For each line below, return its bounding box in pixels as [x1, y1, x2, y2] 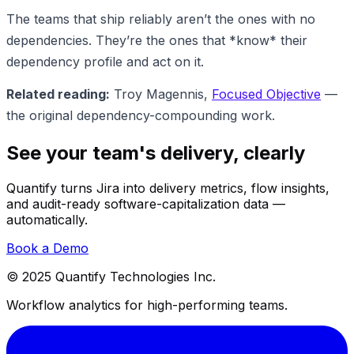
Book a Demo [6, 240, 88, 257]
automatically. [6, 212, 88, 228]
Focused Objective [212, 85, 321, 102]
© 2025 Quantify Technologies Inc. [6, 269, 216, 285]
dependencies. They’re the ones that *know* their [6, 32, 307, 48]
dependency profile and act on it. [6, 53, 204, 70]
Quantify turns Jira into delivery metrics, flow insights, [6, 180, 330, 197]
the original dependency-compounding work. [6, 107, 275, 123]
